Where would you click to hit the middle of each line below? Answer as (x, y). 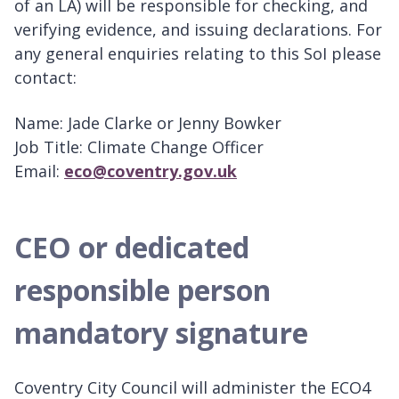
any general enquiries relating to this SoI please (198, 53)
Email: (39, 171)
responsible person (142, 289)
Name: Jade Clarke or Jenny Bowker (148, 122)
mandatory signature (161, 332)
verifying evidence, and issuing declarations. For (198, 29)
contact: (45, 77)
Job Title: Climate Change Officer (139, 147)
